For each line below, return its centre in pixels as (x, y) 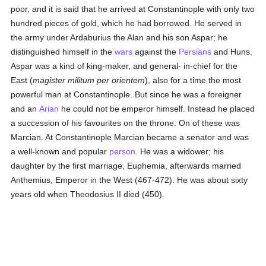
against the (156, 52)
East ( (22, 80)
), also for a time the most (193, 80)
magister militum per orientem (89, 80)
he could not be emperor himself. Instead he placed (157, 109)
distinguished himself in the (63, 52)
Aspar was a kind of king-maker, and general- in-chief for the (124, 66)
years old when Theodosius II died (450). (88, 194)
